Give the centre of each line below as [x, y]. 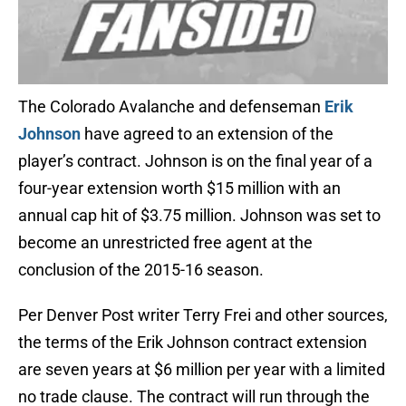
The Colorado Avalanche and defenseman [171, 107]
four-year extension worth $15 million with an [179, 188]
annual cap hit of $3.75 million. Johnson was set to [199, 216]
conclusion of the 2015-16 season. [141, 270]
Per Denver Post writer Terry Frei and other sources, [203, 315]
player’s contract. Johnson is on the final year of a [195, 161]
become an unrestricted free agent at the [165, 243]
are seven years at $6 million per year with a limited [202, 370]
